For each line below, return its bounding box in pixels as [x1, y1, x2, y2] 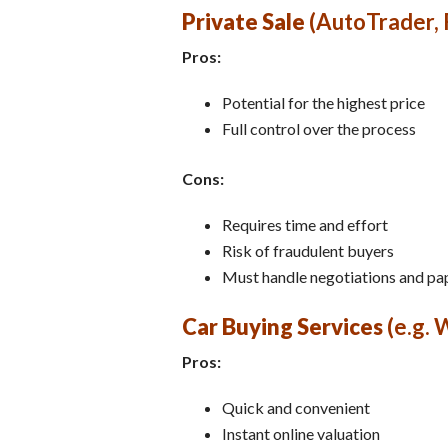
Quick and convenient [222, 397, 370, 417]
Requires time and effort [222, 214, 388, 234]
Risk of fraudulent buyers [222, 240, 394, 260]
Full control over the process [222, 118, 416, 138]
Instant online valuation [222, 423, 380, 443]
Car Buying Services [182, 312, 383, 340]
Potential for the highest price [222, 92, 425, 112]
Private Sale [182, 7, 305, 35]
